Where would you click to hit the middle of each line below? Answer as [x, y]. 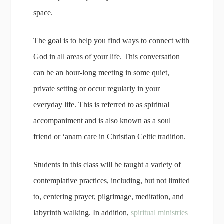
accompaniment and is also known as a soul [102, 121]
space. [43, 13]
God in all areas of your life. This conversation [107, 57]
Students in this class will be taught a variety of [107, 165]
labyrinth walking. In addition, [82, 213]
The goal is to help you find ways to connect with [112, 41]
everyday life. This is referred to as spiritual [102, 105]
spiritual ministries [160, 213]
